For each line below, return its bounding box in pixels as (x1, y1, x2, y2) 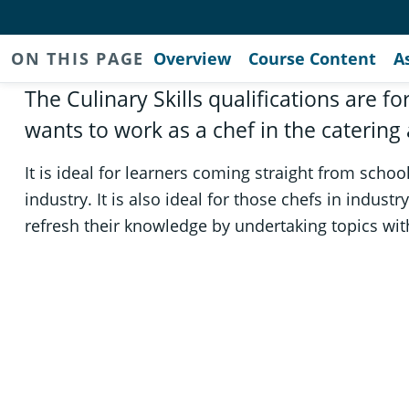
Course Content (247, 47, 376, 69)
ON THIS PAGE (11, 47, 145, 69)
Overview (152, 47, 231, 69)
